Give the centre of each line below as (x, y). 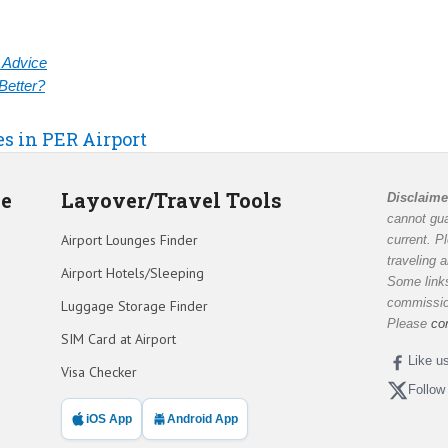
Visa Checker (98, 371)
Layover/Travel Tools (171, 199)
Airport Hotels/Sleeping (132, 272)
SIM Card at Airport (118, 338)
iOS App (108, 418)
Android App (202, 418)
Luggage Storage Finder (134, 305)
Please (409, 323)
